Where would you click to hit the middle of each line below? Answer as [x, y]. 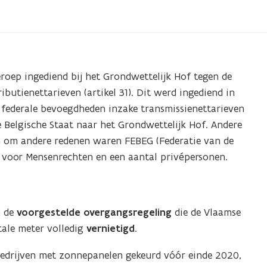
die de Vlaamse [207, 212]
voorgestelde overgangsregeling [94, 212]
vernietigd [111, 228]
